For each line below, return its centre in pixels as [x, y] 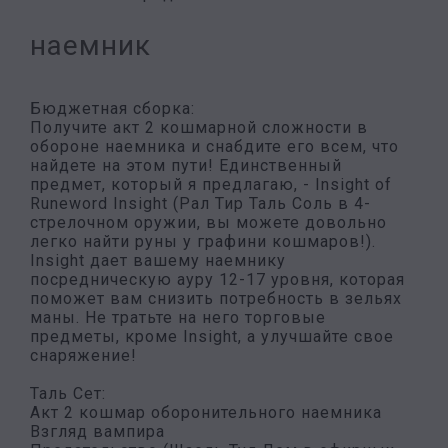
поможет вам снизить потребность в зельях [216, 298]
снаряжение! [83, 355]
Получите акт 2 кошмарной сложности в [199, 127]
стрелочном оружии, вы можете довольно [208, 222]
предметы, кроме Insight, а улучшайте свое [212, 336]
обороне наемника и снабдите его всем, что [214, 146]
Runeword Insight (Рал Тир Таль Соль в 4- [200, 203]
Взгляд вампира [97, 431]
